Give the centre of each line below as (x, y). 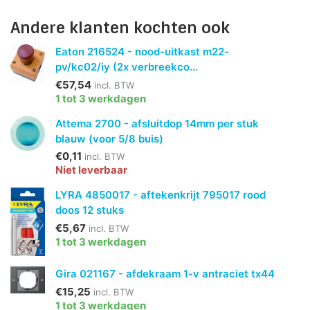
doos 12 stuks (90, 210)
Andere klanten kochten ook (120, 28)
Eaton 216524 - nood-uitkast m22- (143, 52)
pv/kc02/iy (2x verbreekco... (127, 67)
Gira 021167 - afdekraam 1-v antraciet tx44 (165, 274)
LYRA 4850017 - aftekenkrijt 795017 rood (161, 195)
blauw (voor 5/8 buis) (110, 138)
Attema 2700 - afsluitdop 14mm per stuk (157, 123)
